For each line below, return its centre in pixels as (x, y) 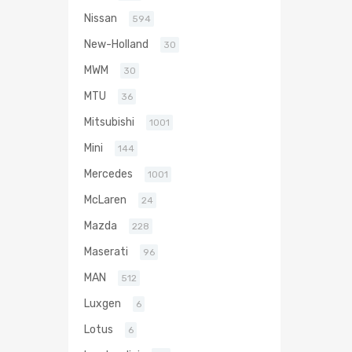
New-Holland (116, 44)
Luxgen (103, 304)
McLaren (105, 200)
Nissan (101, 18)
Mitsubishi (109, 122)
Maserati (106, 252)
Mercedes (108, 174)
